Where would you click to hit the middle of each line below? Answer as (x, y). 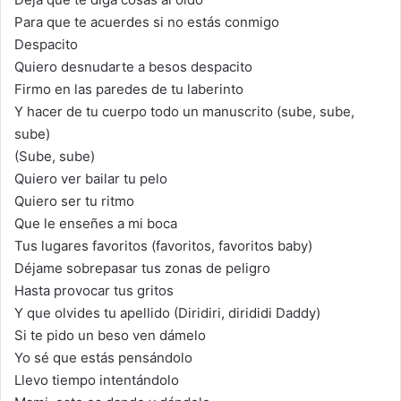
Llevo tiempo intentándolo (97, 380)
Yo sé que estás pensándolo (103, 357)
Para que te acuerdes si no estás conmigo (147, 21)
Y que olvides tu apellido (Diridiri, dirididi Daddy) (167, 312)
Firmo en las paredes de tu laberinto (129, 89)
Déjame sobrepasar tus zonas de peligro (142, 268)
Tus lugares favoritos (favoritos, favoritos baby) (163, 245)
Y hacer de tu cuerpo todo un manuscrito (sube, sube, (184, 111)
